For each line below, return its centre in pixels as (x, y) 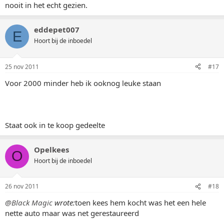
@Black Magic (29, 202)
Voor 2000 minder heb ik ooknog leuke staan (83, 83)
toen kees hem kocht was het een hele (140, 202)
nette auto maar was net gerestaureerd (72, 213)
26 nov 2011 (22, 186)
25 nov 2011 (22, 66)
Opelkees (51, 149)
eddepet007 (57, 29)
